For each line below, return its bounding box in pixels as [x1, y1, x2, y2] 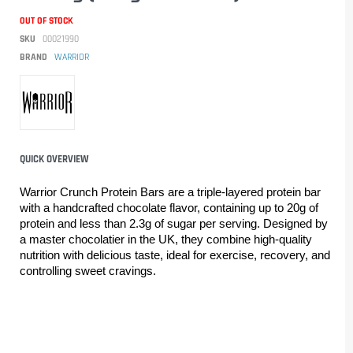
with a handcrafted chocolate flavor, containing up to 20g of [20, 201, 318, 214]
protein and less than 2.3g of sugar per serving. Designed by [20, 217, 328, 230]
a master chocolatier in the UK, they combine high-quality [20, 232, 312, 246]
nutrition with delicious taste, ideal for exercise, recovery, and [20, 248, 330, 262]
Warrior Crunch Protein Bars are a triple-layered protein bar [20, 185, 321, 199]
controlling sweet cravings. [20, 264, 156, 277]
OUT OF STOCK [20, 14, 73, 27]
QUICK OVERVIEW [20, 152, 88, 165]
